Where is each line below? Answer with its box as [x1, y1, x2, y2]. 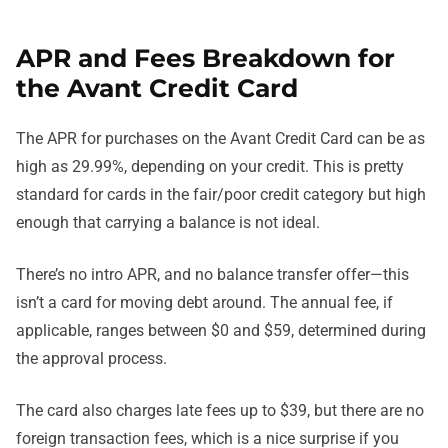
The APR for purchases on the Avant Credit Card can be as [16, 129, 425, 149]
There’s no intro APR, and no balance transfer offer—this [16, 265, 409, 285]
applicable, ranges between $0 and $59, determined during [16, 321, 426, 341]
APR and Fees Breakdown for [16, 43, 395, 74]
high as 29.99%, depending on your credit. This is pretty [16, 157, 404, 177]
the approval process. [16, 349, 167, 369]
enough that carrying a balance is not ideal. [16, 213, 320, 233]
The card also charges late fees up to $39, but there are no [16, 401, 424, 421]
